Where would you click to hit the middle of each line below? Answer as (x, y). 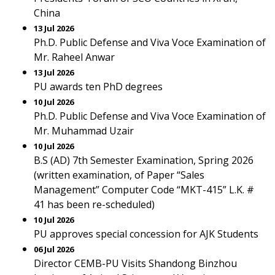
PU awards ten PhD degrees (98, 87)
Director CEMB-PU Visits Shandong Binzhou (135, 263)
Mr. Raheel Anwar (74, 57)
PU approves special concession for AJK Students (146, 234)
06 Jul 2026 (54, 249)
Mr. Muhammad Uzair (84, 131)
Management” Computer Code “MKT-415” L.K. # (144, 190)
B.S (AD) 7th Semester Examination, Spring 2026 (144, 160)
